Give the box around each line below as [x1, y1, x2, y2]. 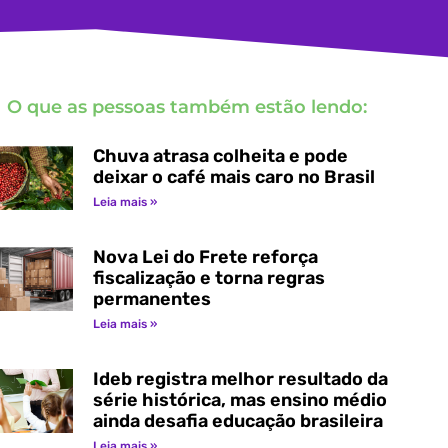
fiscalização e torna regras [92, 266, 325, 289]
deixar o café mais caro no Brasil [92, 165, 375, 188]
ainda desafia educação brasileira [92, 409, 387, 432]
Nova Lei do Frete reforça [92, 245, 318, 268]
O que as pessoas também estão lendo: [6, 95, 367, 118]
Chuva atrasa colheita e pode [92, 144, 348, 167]
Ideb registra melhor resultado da [92, 367, 388, 390]
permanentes [92, 287, 211, 310]
